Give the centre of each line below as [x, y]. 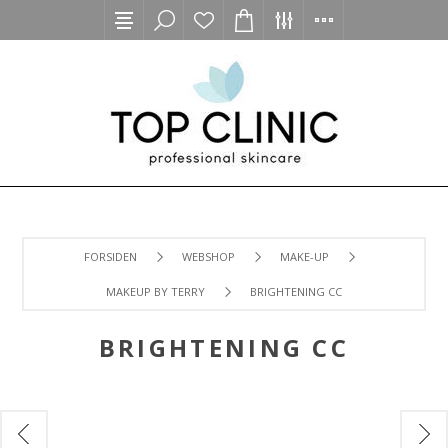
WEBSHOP [208, 256]
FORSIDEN [110, 256]
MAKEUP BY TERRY [155, 291]
